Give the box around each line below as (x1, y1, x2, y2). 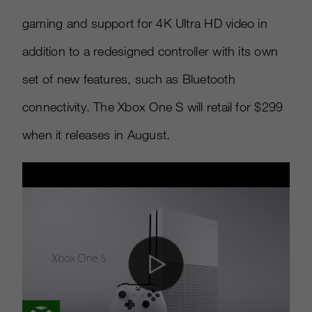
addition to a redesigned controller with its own (22, 43, 279, 59)
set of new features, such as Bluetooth (22, 71, 235, 87)
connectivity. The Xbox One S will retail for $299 (22, 99, 283, 115)
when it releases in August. (22, 127, 171, 143)
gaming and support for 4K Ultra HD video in (22, 15, 267, 31)
